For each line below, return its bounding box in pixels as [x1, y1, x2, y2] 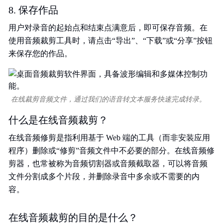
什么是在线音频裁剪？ [8, 114, 108, 125]
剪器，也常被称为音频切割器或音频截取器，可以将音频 [8, 159, 208, 168]
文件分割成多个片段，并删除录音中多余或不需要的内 [8, 172, 200, 181]
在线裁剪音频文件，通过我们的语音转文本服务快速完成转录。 [11, 96, 206, 103]
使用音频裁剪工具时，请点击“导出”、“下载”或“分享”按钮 [8, 36, 213, 45]
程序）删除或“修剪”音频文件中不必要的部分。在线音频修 [8, 146, 215, 155]
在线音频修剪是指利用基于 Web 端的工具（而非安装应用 [8, 133, 210, 142]
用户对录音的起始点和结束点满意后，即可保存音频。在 [8, 23, 208, 32]
